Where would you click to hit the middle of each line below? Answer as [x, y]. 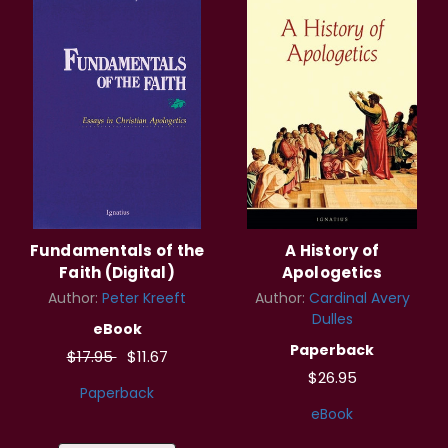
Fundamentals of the [117, 251]
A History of [332, 251]
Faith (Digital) [117, 273]
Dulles [332, 319]
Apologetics [332, 273]
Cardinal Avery [359, 298]
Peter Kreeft [144, 298]
